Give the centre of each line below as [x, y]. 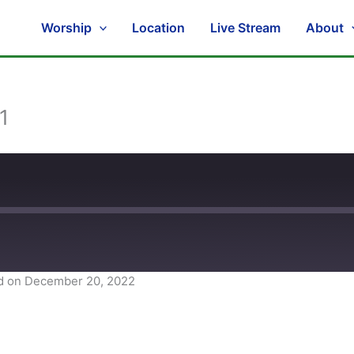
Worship [66, 27]
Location [159, 27]
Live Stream [246, 27]
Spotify [46, 304]
